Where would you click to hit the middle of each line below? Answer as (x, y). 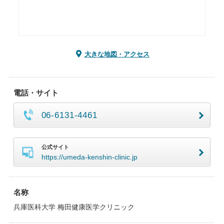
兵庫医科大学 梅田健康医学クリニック (74, 207)
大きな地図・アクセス (117, 54)
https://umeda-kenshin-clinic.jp (89, 157)
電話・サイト (36, 93)
